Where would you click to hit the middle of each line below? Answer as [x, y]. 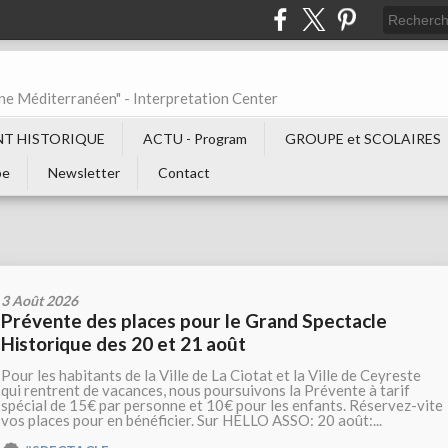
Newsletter [84, 172]
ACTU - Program [195, 138]
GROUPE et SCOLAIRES [363, 138]
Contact [184, 172]
